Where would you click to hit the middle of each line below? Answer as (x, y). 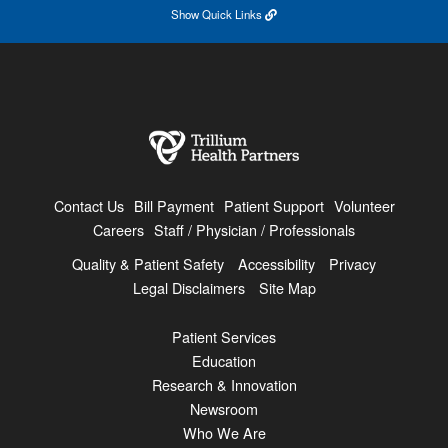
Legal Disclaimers (188, 287)
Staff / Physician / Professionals (254, 229)
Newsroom (224, 408)
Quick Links (232, 14)
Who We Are (224, 432)
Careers (118, 229)
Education (224, 360)
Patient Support (273, 205)
